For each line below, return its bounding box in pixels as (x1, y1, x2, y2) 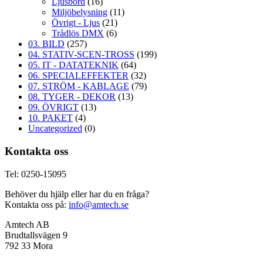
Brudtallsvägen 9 (5, 230, 68, 240)
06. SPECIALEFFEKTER (28, 70, 129, 81)
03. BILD (28, 39, 65, 49)
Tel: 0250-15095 (5, 168, 66, 179)
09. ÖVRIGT (28, 102, 79, 113)
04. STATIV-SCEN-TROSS (28, 49, 134, 60)
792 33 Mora (5, 240, 53, 251)
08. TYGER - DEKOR (28, 92, 116, 102)
